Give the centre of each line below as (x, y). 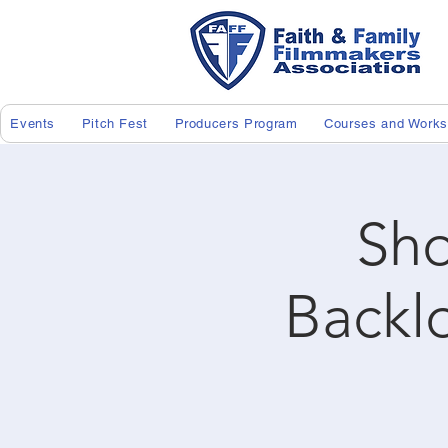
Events (33, 123)
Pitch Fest (115, 123)
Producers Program (236, 123)
